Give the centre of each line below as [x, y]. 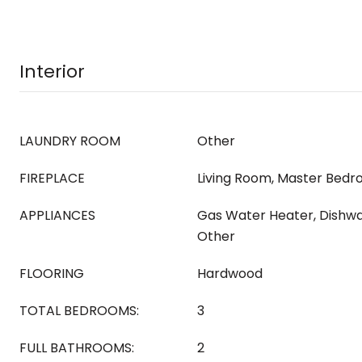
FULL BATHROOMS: [77, 348]
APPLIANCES [57, 215]
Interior [52, 72]
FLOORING [52, 274]
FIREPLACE [52, 178]
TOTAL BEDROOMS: [79, 311]
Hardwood [230, 274]
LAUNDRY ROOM [70, 141]
